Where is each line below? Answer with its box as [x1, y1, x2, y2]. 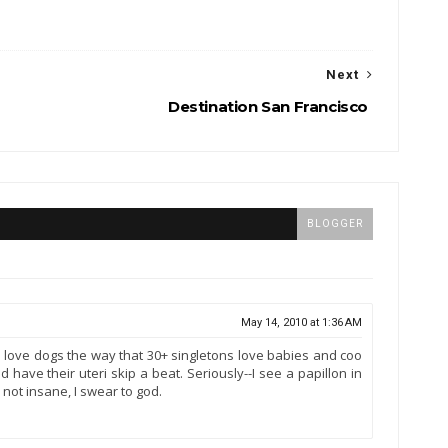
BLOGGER [307, 218, 363, 229]
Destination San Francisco [168, 97, 368, 116]
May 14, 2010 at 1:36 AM [241, 316, 362, 329]
